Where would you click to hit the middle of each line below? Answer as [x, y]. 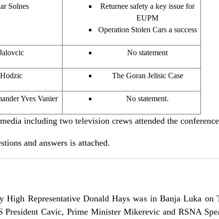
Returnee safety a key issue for [147, 6]
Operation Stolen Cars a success [147, 29]
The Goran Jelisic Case [147, 75]
